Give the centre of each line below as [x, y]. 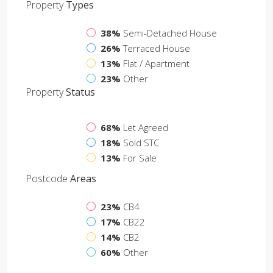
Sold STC [141, 143]
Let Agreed [146, 127]
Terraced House [157, 48]
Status [79, 92]
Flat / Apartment [156, 63]
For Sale [140, 158]
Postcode [47, 179]
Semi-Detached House [170, 33]
